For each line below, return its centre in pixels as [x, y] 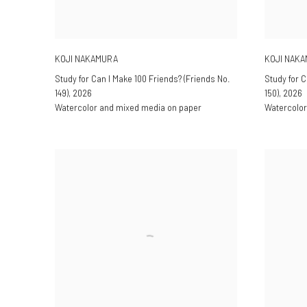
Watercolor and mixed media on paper [128, 108]
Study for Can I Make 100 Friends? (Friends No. [143, 79]
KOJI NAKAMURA [86, 59]
